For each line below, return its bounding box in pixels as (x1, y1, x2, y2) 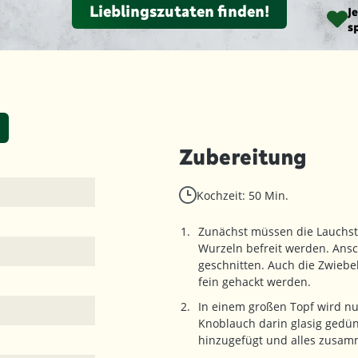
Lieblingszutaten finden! (89, 2, 269, 20)
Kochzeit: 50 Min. (197, 188, 288, 203)
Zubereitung (179, 144, 307, 169)
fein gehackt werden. (198, 274, 311, 289)
